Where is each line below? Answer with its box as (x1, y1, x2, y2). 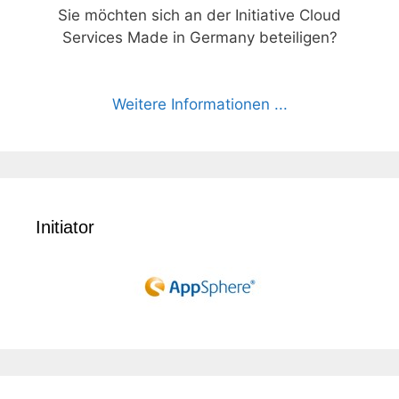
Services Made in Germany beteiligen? (61, 28, 338, 46)
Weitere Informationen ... (111, 94, 288, 113)
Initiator (36, 216, 94, 237)
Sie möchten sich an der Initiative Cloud (58, 5, 341, 24)
